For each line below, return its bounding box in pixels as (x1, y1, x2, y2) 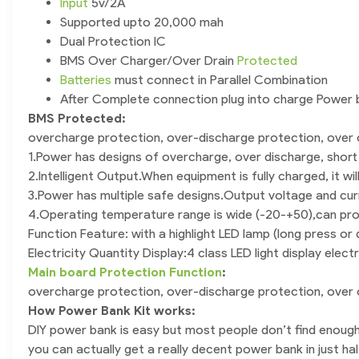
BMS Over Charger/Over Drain (60, 53, 237, 69)
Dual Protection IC (60, 34, 166, 50)
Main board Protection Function (28, 264, 222, 280)
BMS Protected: (28, 111, 126, 127)
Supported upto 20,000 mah (60, 14, 224, 30)
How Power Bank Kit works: (28, 303, 196, 319)
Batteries (60, 72, 111, 88)
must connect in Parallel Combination (111, 72, 328, 88)
